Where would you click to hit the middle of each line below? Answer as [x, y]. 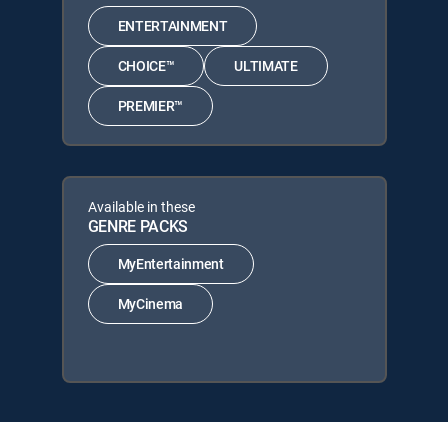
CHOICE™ [146, 65]
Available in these [141, 206]
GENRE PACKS [137, 225]
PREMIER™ [150, 105]
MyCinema [150, 303]
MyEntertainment [170, 263]
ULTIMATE [266, 65]
